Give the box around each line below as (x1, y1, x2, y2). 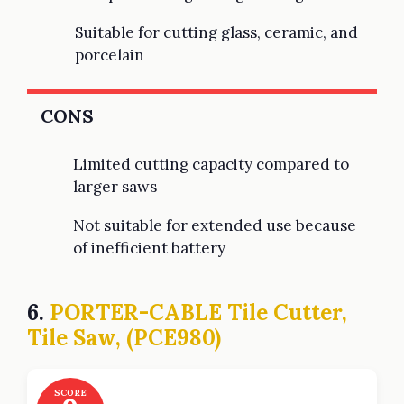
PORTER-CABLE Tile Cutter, (50, 298, 347, 327)
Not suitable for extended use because (73, 215, 356, 235)
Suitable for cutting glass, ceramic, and (75, 22, 358, 42)
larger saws (73, 176, 157, 197)
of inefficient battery (73, 237, 225, 258)
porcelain (75, 44, 144, 65)
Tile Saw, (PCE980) (27, 324, 221, 353)
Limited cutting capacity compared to (73, 153, 349, 174)
